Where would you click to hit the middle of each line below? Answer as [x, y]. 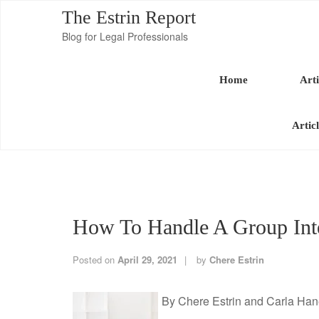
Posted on [95, 260]
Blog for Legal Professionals [125, 36]
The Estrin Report [129, 17]
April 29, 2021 [147, 260]
